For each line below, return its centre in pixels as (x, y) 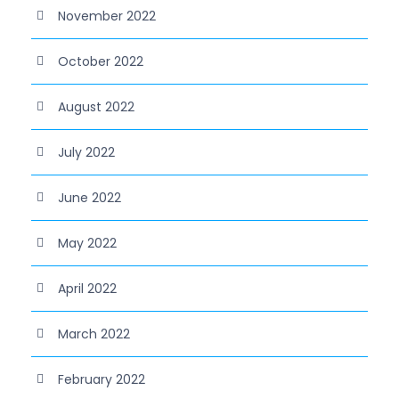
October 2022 (101, 61)
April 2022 (87, 288)
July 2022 (86, 152)
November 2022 (107, 16)
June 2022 (90, 197)
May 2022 (87, 243)
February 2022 (102, 379)
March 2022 (94, 334)
